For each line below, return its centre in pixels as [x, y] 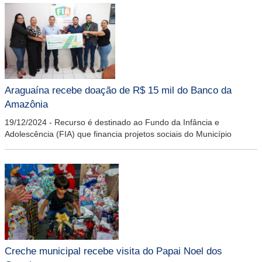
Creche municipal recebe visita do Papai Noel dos [113, 251]
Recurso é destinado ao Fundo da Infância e [137, 122]
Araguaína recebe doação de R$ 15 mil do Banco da [118, 90]
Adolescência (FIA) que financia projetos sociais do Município [118, 134]
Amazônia [26, 104]
